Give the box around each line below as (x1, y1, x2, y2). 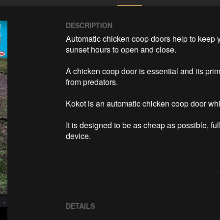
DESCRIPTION (66, 20, 113, 30)
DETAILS (66, 200, 95, 211)
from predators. (66, 76, 120, 87)
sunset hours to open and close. (66, 43, 179, 55)
